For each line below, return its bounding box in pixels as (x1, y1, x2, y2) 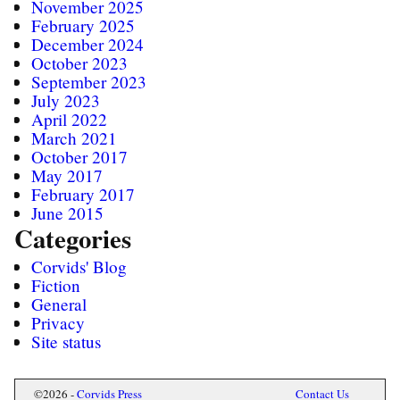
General (31, 292, 87, 315)
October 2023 (31, 51, 129, 74)
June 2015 (31, 201, 104, 224)
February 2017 (31, 182, 136, 205)
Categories (14, 219, 131, 257)
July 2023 (31, 88, 101, 112)
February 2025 (31, 13, 136, 37)
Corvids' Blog (31, 254, 128, 278)
